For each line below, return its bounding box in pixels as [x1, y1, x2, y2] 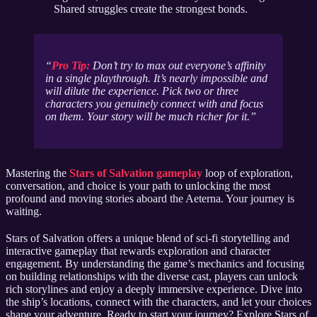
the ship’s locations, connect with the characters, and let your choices [6, 295, 311, 308]
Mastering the [6, 166, 69, 179]
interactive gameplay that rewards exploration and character [6, 244, 270, 257]
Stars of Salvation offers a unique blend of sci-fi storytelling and [6, 231, 289, 244]
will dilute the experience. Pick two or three [45, 85, 238, 97]
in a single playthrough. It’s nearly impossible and [45, 72, 267, 84]
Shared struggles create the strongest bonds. [54, 3, 248, 16]
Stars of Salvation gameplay [69, 166, 202, 179]
